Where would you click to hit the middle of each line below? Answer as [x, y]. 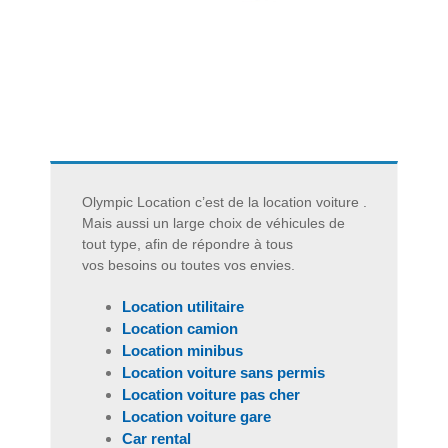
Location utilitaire [183, 307]
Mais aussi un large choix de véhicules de [213, 223]
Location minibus [182, 351]
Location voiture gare [196, 417]
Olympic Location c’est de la [172, 202]
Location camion [180, 329]
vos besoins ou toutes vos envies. [188, 265]
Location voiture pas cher [211, 395]
